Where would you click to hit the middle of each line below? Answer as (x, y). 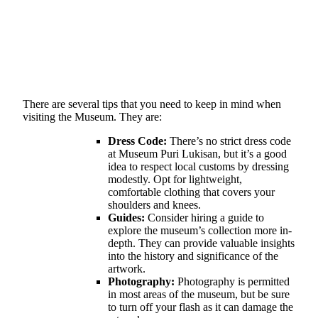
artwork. (127, 268)
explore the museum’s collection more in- (200, 230)
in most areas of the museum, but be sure (199, 294)
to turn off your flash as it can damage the (201, 307)
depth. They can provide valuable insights (201, 243)
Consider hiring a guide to (204, 217)
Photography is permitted (232, 281)
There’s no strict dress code (229, 141)
